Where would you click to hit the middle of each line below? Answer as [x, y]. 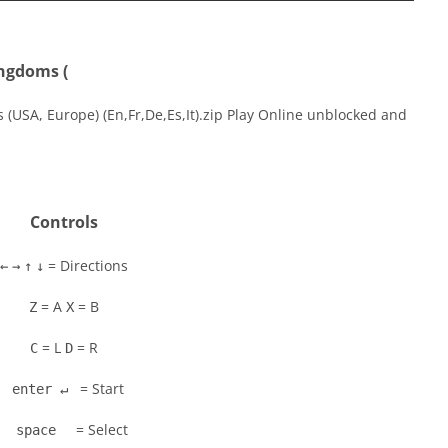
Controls [64, 222]
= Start [100, 388]
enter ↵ [40, 389]
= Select [100, 429]
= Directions [86, 265]
